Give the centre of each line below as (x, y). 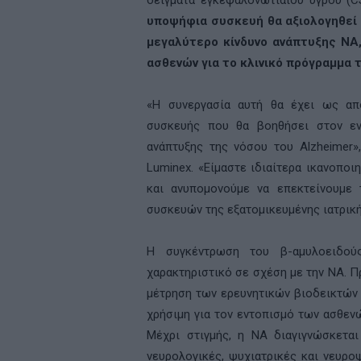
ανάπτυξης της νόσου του (223, 147)
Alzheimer (326, 147)
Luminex (169, 168)
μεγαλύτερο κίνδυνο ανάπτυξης (244, 42)
